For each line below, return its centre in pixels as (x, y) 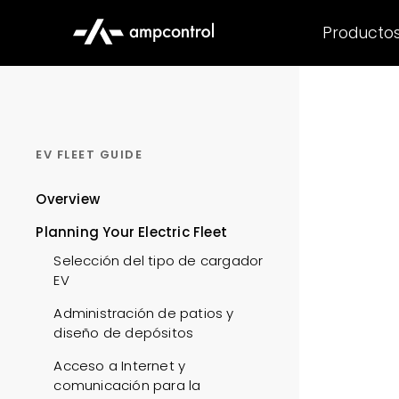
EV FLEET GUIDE (90, 155)
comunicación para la (127, 385)
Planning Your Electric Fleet (131, 232)
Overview (68, 199)
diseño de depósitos (124, 333)
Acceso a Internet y (120, 366)
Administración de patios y (144, 313)
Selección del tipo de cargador (159, 261)
